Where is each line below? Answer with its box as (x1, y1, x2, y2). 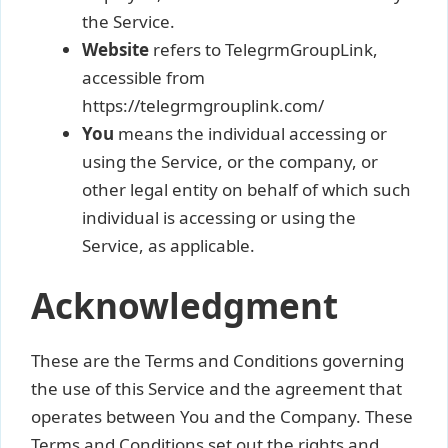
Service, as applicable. (82, 233, 255, 257)
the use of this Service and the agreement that (31, 377, 402, 400)
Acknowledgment (31, 282, 338, 329)
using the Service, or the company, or (82, 149, 378, 173)
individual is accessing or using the (82, 205, 356, 229)
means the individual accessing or (114, 121, 387, 145)
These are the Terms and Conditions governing (31, 349, 404, 372)
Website (82, 37, 149, 61)
